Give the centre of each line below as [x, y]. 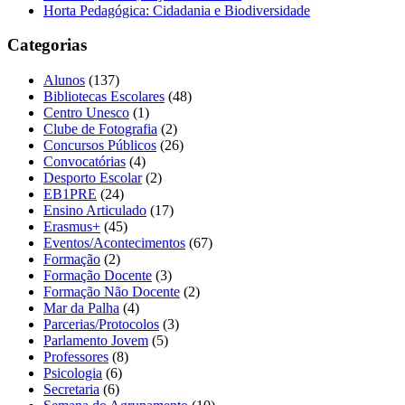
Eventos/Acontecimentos [114, 243]
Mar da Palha [81, 308]
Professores [76, 357]
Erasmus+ [72, 227]
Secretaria [71, 390]
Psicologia [73, 373]
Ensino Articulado [95, 211]
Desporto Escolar [93, 178]
